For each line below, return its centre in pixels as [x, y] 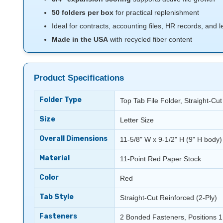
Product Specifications [79, 78]
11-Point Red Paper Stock [161, 159]
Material [55, 158]
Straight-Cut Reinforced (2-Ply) [168, 197]
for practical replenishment [157, 12]
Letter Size [137, 120]
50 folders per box [83, 12]
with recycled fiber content [150, 39]
